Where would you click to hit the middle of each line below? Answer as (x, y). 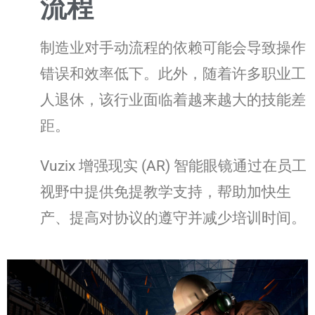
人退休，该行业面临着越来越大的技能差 (173, 99)
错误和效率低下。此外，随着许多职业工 (173, 73)
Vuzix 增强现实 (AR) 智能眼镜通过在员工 (173, 166)
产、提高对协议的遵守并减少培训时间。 (173, 218)
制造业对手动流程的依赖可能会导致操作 (173, 47)
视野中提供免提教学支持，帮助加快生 (166, 192)
